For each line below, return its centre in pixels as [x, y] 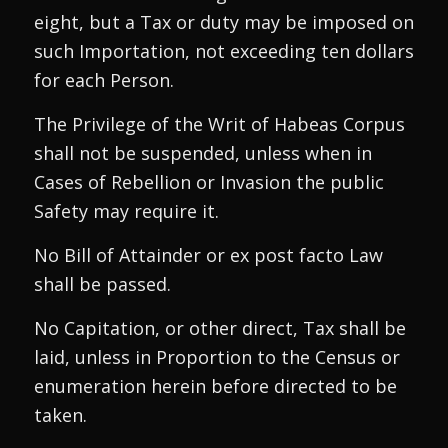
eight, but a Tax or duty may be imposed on [223, 21]
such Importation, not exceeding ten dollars [223, 50]
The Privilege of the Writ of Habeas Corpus [219, 123]
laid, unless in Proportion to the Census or [216, 357]
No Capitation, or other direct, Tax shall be [219, 328]
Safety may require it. [126, 210]
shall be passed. [102, 284]
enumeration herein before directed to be [215, 386]
